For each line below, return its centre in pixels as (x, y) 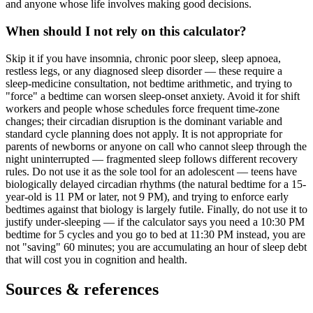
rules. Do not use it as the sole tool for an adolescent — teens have (151, 171)
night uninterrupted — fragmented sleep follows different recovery (152, 159)
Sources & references (82, 289)
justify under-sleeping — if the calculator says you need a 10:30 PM (155, 221)
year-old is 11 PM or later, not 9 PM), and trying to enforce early (147, 196)
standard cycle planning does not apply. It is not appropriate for (144, 133)
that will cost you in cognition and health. (96, 259)
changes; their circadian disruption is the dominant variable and (144, 121)
